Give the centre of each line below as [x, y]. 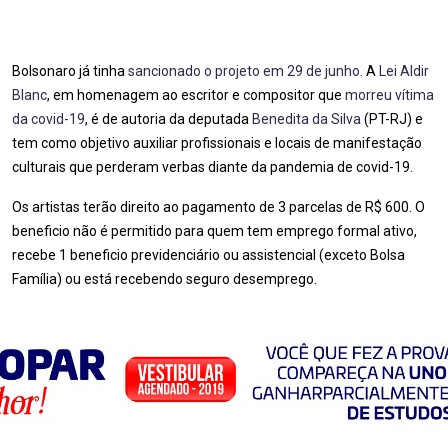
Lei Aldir [404, 71]
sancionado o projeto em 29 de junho [244, 71]
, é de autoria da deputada [168, 119]
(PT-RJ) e [392, 119]
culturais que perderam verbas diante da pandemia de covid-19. [212, 167]
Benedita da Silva [306, 119]
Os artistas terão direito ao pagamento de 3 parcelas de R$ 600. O [218, 207]
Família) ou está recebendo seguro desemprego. [164, 279]
